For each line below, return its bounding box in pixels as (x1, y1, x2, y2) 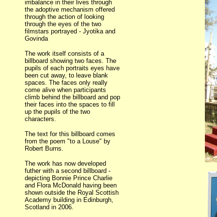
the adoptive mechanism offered (25, 6, 115, 13)
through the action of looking (25, 13, 104, 20)
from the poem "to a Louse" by (25, 138, 110, 145)
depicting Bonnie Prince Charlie (25, 174, 112, 182)
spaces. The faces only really (25, 79, 108, 86)
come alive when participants (25, 86, 106, 93)
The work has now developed (25, 160, 106, 167)
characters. (25, 115, 56, 123)
